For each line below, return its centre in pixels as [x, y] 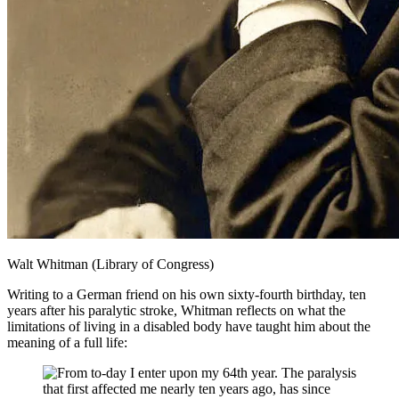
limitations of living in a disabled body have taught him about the [189, 326]
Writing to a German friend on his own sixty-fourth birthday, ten [187, 294]
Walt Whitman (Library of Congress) [110, 264]
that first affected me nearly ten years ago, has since [187, 388]
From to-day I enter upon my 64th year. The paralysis [207, 372]
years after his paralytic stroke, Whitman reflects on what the [176, 310]
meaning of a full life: [67, 342]
